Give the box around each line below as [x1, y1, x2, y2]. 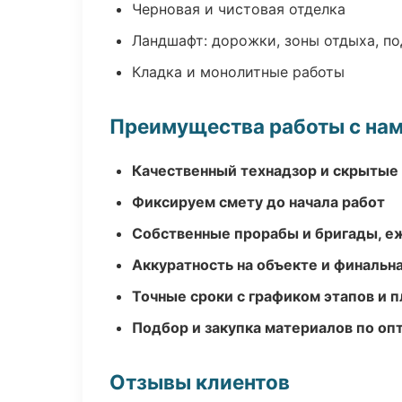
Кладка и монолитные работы [132, 63, 345, 81]
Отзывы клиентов [109, 370, 290, 394]
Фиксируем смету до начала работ [132, 193, 385, 211]
